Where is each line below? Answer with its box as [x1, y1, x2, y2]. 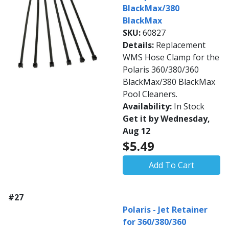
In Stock [174, 101, 204, 112]
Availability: [123, 101, 174, 112]
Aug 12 [123, 125, 150, 137]
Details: [123, 39, 156, 51]
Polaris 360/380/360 [123, 64, 199, 76]
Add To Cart [149, 159, 194, 171]
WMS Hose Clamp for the [123, 52, 219, 63]
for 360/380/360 [123, 216, 186, 228]
